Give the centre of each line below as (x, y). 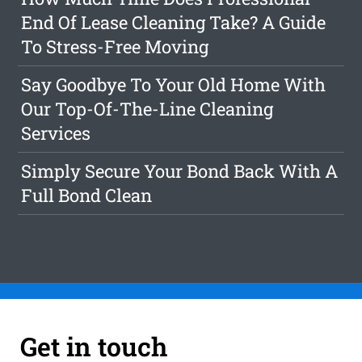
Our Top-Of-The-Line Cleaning (147, 109)
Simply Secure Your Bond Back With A (180, 171)
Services (56, 133)
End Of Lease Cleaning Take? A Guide (174, 23)
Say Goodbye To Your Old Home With (174, 85)
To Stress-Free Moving (115, 47)
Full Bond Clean (87, 196)
